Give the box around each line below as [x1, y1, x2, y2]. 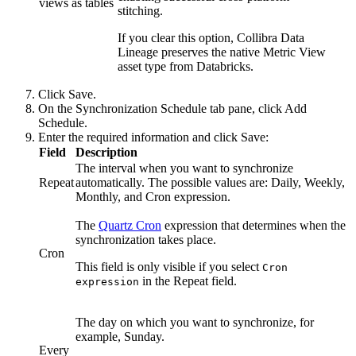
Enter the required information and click [38, 130, 241, 145]
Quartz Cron [99, 219, 161, 233]
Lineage [118, 45, 158, 60]
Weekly [304, 176, 342, 190]
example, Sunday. [75, 330, 164, 344]
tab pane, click [207, 102, 284, 116]
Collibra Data [237, 31, 304, 45]
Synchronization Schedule [75, 102, 207, 116]
